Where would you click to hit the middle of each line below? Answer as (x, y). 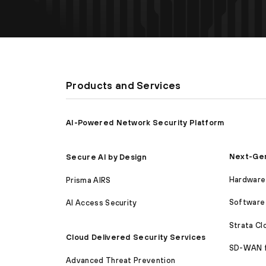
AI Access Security (102, 203)
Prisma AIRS (88, 180)
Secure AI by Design (107, 157)
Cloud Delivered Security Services (136, 237)
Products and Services (123, 85)
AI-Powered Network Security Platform (145, 122)
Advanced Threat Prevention (121, 260)
